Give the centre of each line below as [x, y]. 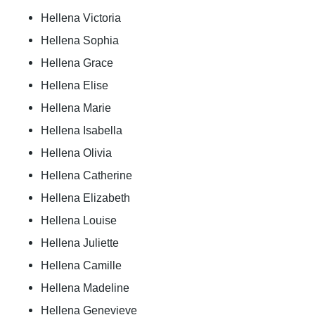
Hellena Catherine [86, 175]
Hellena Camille [81, 265]
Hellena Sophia [80, 40]
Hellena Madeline [85, 288]
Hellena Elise [75, 85]
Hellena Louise [79, 220]
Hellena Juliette [80, 243]
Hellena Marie [76, 108]
